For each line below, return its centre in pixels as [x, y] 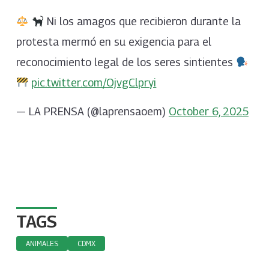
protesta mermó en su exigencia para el [113, 42]
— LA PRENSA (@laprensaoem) [92, 111]
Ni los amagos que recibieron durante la [142, 22]
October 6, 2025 [208, 111]
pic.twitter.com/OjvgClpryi [94, 83]
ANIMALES [42, 243]
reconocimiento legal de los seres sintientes [126, 62]
